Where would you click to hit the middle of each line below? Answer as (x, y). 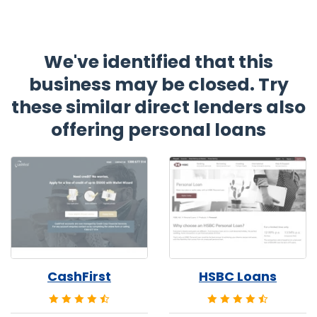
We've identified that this (158, 62)
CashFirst (79, 277)
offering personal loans (158, 130)
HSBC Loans (238, 277)
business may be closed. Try (158, 85)
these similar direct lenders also (158, 108)
